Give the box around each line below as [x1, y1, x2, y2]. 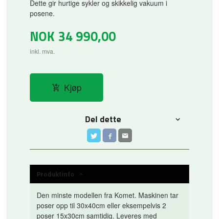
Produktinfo [37, 169, 75, 179]
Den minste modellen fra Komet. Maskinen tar [37, 190, 179, 200]
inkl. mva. [30, 47, 55, 56]
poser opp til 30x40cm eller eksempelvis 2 [37, 200, 167, 211]
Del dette [85, 112, 122, 126]
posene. [30, 8, 55, 18]
